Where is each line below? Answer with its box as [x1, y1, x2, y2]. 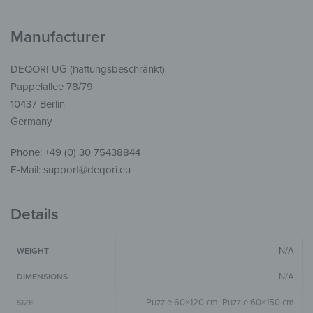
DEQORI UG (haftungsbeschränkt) [10, 62, 165, 75]
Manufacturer [10, 27, 105, 47]
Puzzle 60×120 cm [145, 296, 218, 308]
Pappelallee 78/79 [10, 80, 93, 93]
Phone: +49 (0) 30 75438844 [10, 145, 140, 159]
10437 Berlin [10, 97, 65, 110]
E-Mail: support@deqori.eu [10, 163, 131, 176]
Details [10, 205, 59, 224]
